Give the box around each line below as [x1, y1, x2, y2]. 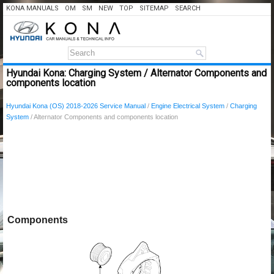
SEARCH [175, 4, 201, 12]
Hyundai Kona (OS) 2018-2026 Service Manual [6, 102, 146, 109]
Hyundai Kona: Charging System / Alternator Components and [6, 67, 267, 79]
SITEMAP [139, 4, 169, 12]
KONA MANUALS [6, 4, 59, 12]
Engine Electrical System [151, 102, 224, 109]
